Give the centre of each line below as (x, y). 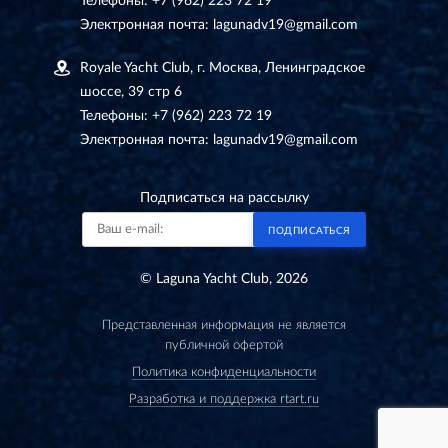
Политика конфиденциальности (224, 372)
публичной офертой (224, 345)
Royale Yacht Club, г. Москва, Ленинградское (222, 67)
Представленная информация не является (224, 325)
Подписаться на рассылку (224, 197)
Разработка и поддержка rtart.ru (224, 399)
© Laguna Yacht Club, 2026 (224, 278)
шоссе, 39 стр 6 (131, 91)
